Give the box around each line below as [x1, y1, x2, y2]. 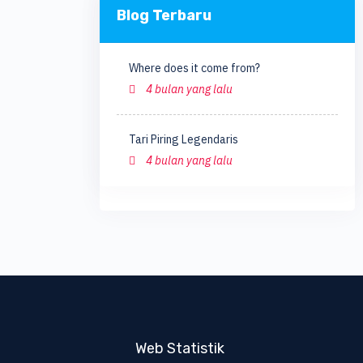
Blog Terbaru [116, 6, 211, 24]
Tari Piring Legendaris [128, 131, 238, 147]
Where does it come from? [128, 60, 260, 75]
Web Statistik [135, 339, 224, 357]
